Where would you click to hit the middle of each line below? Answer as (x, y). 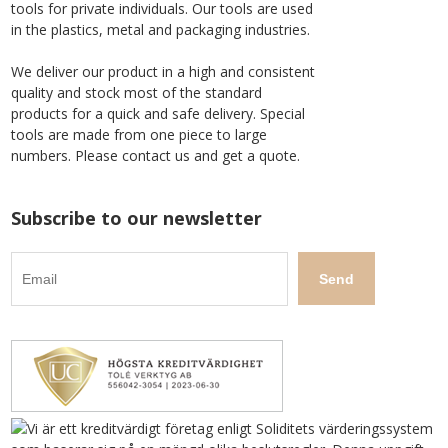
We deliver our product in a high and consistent (163, 71)
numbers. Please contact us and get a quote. (156, 155)
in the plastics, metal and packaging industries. (161, 29)
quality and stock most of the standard (137, 92)
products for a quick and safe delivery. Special (158, 113)
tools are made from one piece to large (139, 134)
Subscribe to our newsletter (137, 218)
